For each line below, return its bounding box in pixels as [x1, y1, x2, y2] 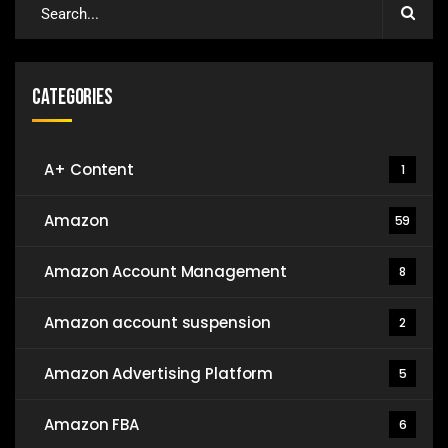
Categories [32, 84, 113, 112]
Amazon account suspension [44, 312, 271, 334]
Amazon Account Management [44, 261, 287, 283]
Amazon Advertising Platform [44, 363, 274, 385]
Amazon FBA [44, 414, 139, 436]
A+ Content [44, 159, 134, 181]
